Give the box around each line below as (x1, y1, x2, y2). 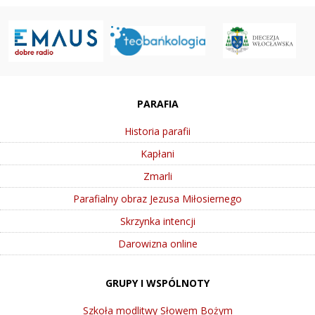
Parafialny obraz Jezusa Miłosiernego (73, 191, 242, 205)
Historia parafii (124, 124, 191, 138)
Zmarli (143, 169, 172, 183)
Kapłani (141, 146, 174, 160)
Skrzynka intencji (120, 214, 195, 228)
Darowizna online (117, 236, 198, 250)
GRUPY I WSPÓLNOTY (105, 276, 210, 290)
